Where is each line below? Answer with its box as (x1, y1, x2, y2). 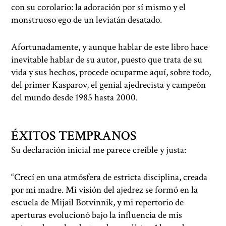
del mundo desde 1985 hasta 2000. (11, 91, 138, 104)
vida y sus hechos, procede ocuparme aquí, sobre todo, (11, 66, 211, 79)
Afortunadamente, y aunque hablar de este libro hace (11, 41, 208, 54)
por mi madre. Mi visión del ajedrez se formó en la (11, 183, 198, 196)
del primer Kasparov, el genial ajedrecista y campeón (11, 79, 206, 92)
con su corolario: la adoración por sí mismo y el (11, 1, 186, 14)
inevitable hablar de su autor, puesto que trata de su (11, 53, 203, 67)
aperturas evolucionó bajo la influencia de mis (11, 208, 183, 221)
